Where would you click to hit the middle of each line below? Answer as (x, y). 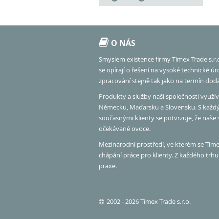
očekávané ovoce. (125, 129)
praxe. (108, 166)
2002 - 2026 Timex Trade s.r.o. (149, 202)
